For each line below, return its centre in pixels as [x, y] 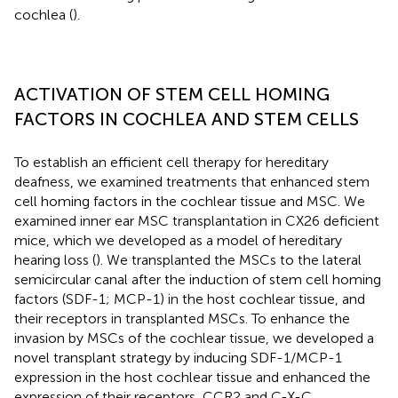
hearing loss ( [55, 259]
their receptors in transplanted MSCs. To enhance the [182, 318]
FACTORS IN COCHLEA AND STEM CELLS [187, 119]
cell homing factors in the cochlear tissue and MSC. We [190, 201]
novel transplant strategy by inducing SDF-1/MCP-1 [178, 357]
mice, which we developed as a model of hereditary [178, 240]
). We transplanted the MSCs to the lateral [229, 259]
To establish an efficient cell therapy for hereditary [171, 162]
